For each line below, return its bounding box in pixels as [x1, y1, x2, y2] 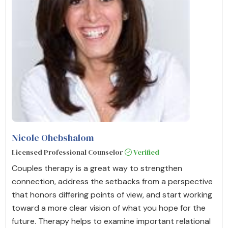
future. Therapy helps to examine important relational [12, 215, 211, 226]
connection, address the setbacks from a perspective [12, 176, 213, 187]
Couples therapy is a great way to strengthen [12, 162, 182, 174]
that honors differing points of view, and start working [12, 189, 212, 200]
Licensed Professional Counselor [12, 147, 123, 157]
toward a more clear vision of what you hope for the [12, 202, 206, 213]
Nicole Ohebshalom [12, 131, 94, 144]
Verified [132, 147, 159, 157]
